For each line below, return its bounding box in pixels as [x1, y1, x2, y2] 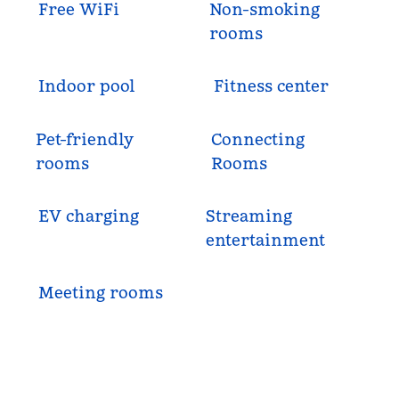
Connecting [210, 129, 305, 150]
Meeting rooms [38, 282, 164, 303]
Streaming [205, 206, 292, 226]
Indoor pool [38, 76, 136, 96]
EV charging [38, 206, 140, 226]
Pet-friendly [36, 129, 134, 150]
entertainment [205, 230, 325, 250]
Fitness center [213, 76, 329, 96]
